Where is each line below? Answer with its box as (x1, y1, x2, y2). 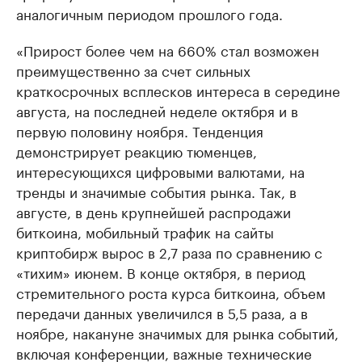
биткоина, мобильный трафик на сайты (16, 221, 274, 242)
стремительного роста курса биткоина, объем (16, 281, 326, 303)
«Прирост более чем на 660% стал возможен (16, 39, 319, 61)
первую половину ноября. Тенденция (16, 120, 263, 141)
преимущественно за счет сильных (16, 59, 250, 81)
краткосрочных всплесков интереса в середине (16, 79, 340, 101)
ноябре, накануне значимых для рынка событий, (16, 322, 339, 343)
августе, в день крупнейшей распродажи (16, 200, 291, 222)
